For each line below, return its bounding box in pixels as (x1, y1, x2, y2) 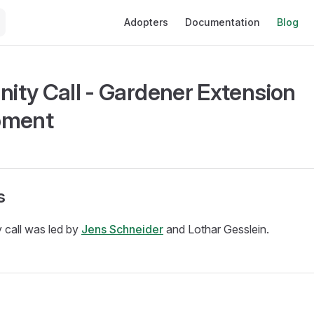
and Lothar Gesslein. (163, 222, 269, 236)
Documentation (185, 16, 260, 28)
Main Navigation (116, 1, 198, 15)
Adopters (124, 16, 168, 28)
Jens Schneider (81, 222, 163, 236)
